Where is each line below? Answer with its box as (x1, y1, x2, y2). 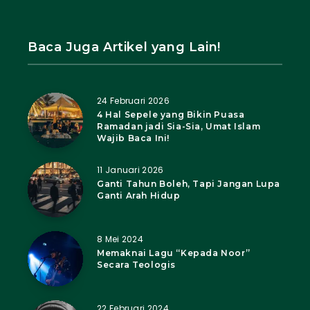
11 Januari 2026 (97, 163, 164, 176)
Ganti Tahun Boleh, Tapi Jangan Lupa (97, 178, 281, 189)
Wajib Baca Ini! (97, 132, 170, 143)
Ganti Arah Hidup (97, 190, 181, 201)
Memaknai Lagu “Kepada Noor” (97, 247, 250, 258)
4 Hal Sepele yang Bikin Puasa (97, 109, 245, 120)
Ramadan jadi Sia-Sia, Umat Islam (97, 120, 261, 131)
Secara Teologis (97, 259, 176, 270)
